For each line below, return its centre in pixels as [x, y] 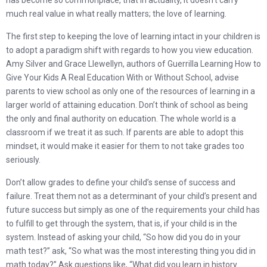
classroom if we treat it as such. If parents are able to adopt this [125, 132]
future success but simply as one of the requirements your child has [133, 210]
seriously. [23, 160]
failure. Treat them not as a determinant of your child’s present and [131, 196]
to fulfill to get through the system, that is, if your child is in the [122, 223]
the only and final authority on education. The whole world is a [121, 119]
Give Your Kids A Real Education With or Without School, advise [122, 77]
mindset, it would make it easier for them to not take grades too [125, 146]
